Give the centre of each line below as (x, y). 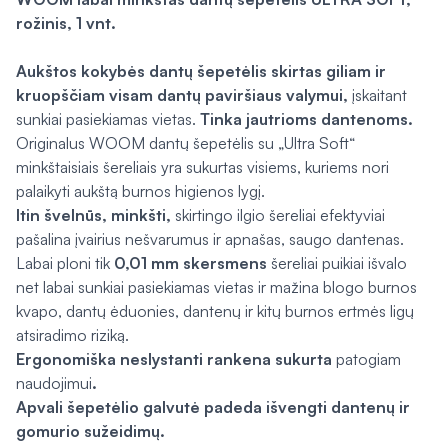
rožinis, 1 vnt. (66, 23)
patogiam (368, 359)
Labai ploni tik (65, 263)
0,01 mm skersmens (190, 263)
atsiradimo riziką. (72, 335)
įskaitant (379, 95)
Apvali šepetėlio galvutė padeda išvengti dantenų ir (213, 407)
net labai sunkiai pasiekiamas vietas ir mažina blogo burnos (216, 287)
